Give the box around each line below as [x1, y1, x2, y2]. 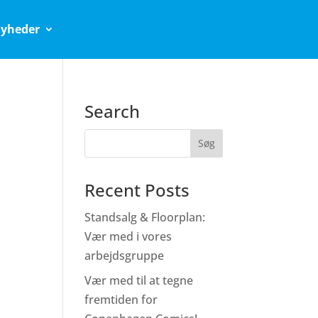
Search [84, 99, 141, 123]
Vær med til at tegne [84, 272, 194, 288]
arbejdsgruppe [84, 247, 165, 263]
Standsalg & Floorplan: [84, 209, 206, 225]
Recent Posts [84, 177, 190, 202]
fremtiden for [84, 291, 158, 307]
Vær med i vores [84, 228, 172, 244]
